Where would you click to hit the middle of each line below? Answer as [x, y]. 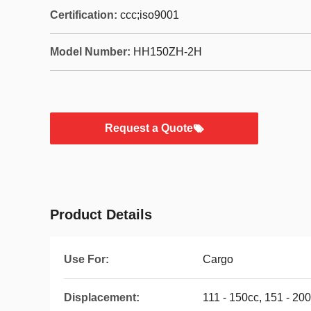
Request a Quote [149, 128]
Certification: [84, 15]
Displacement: [102, 297]
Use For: [86, 259]
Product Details [101, 215]
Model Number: [90, 52]
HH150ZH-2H [168, 52]
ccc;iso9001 [150, 15]
